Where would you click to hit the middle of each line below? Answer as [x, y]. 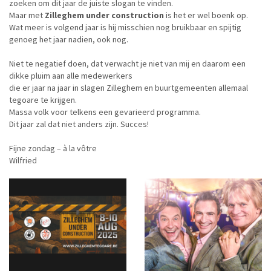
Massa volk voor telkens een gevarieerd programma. [105, 112]
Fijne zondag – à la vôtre [53, 148]
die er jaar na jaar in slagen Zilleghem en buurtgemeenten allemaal [129, 88]
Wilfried [23, 160]
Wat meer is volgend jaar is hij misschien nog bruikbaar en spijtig [125, 27]
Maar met [27, 15]
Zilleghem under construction [104, 15]
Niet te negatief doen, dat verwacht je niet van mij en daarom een [127, 64]
